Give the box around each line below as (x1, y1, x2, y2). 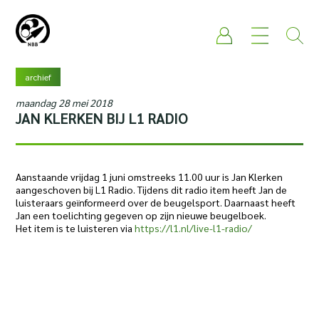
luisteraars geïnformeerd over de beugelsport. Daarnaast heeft (16, 196, 296, 209)
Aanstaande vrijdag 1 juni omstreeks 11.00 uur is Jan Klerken (16, 170, 283, 183)
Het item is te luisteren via (16, 221, 135, 234)
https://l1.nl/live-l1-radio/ (135, 221, 253, 234)
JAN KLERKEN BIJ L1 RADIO (16, 109, 188, 127)
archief (25, 71, 52, 83)
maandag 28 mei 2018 (16, 96, 113, 109)
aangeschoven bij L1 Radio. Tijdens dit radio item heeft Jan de (16, 183, 288, 196)
